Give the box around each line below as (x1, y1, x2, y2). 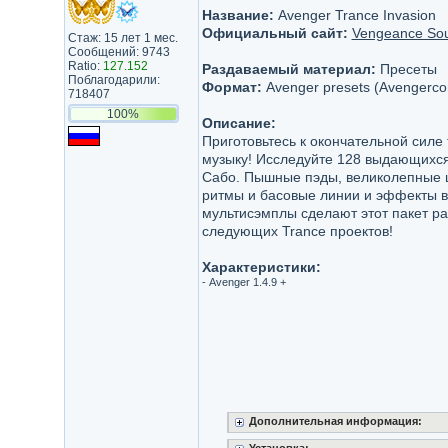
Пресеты (375, 61, 437, 77)
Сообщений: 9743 (67, 45, 170, 59)
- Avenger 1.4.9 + (201, 276, 286, 288)
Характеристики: (201, 259, 321, 275)
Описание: (201, 115, 276, 131)
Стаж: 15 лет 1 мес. (67, 31, 178, 45)
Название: (201, 7, 274, 23)
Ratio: (67, 59, 103, 73)
